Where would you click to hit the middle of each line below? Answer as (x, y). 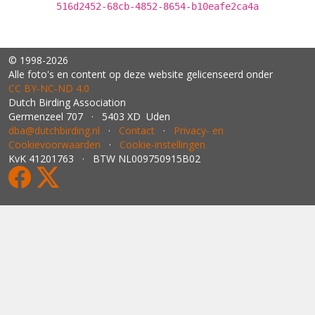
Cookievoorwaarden (54, 144)
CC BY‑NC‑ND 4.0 (49, 88)
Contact (137, 130)
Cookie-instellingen (162, 144)
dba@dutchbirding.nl (54, 130)
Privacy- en (199, 130)
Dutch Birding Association (67, 102)
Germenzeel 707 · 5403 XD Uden (89, 116)
